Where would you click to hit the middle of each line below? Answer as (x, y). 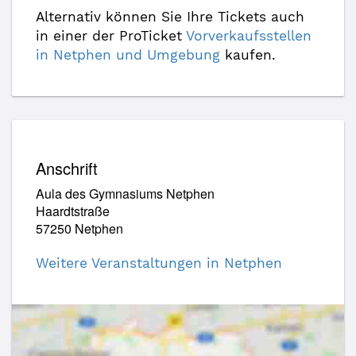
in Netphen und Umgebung (128, 55)
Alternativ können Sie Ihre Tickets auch (170, 17)
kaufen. (248, 55)
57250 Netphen (79, 228)
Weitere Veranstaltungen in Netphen (159, 263)
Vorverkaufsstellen (249, 36)
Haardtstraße (73, 211)
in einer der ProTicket (111, 36)
